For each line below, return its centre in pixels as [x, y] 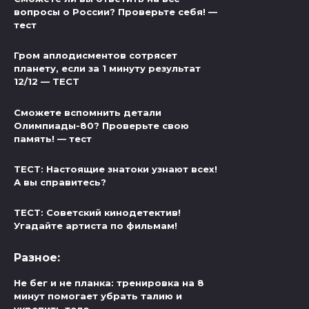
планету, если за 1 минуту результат [107, 69]
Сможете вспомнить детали [88, 112]
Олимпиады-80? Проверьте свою [101, 125]
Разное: [37, 258]
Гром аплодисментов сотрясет [96, 56]
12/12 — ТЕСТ [47, 82]
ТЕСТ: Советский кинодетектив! [97, 213]
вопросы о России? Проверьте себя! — [116, 12]
